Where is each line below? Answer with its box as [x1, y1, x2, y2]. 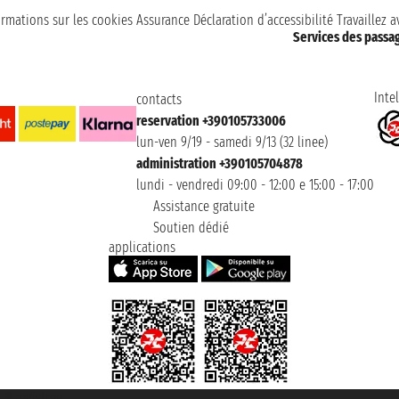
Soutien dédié [150, 219, 229, 237]
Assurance [136, 12, 190, 29]
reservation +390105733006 [136, 112, 286, 130]
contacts [136, 91, 182, 109]
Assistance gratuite [150, 198, 255, 216]
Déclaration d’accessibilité [193, 12, 333, 29]
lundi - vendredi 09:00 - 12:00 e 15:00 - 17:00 [136, 176, 374, 194]
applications [109, 239, 175, 256]
